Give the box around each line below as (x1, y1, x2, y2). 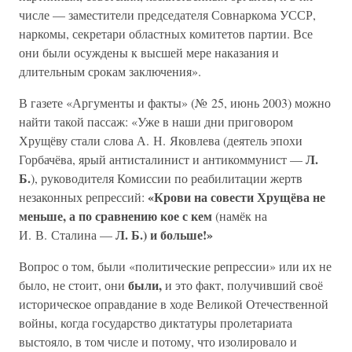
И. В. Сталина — (19, 226, 115, 243)
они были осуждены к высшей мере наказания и (19, 44, 279, 60)
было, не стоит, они (19, 277, 128, 293)
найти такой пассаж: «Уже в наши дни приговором (19, 113, 293, 130)
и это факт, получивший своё (162, 277, 323, 293)
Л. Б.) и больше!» (115, 225, 213, 244)
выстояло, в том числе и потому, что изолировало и (19, 333, 297, 350)
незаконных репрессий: (19, 189, 148, 205)
